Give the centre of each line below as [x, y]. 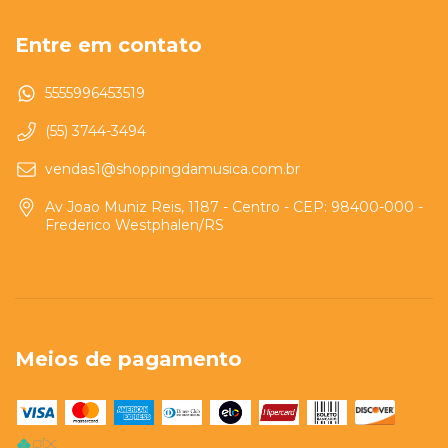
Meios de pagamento [128, 359]
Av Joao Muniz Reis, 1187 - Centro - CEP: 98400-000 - [234, 207]
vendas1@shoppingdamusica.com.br [172, 169]
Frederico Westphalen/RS [134, 225]
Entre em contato [108, 45]
